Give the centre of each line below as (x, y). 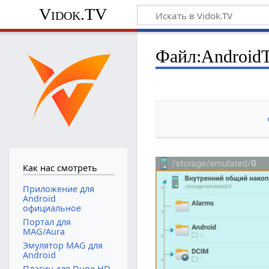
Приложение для (58, 189)
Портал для (47, 222)
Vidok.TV (73, 14)
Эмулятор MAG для (62, 246)
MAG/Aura (44, 231)
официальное (52, 208)
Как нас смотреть (60, 168)
